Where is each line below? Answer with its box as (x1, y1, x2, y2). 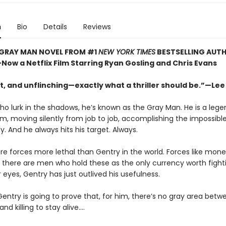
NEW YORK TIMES (98, 47, 155, 57)
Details (43, 22, 67, 32)
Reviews (83, 22, 111, 32)
